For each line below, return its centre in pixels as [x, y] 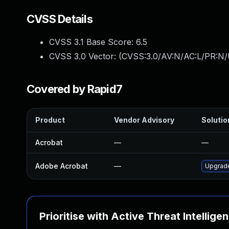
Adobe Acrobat [62, 166]
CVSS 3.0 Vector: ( [85, 56]
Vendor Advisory [144, 120]
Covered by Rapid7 [75, 89]
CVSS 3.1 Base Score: [93, 42]
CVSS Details [60, 19]
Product [50, 120]
